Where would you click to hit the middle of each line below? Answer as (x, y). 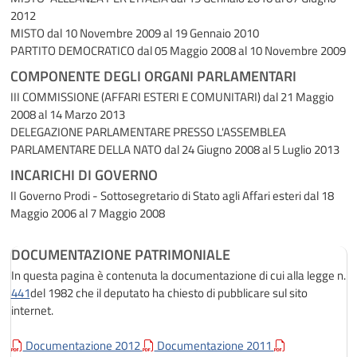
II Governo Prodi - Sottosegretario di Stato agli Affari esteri (155, 195)
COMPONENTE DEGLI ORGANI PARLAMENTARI (153, 76)
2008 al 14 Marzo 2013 (67, 114)
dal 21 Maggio (298, 96)
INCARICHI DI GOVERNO (84, 175)
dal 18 (318, 195)
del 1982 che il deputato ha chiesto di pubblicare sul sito (169, 292)
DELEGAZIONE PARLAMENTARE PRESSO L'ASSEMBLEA (148, 131)
